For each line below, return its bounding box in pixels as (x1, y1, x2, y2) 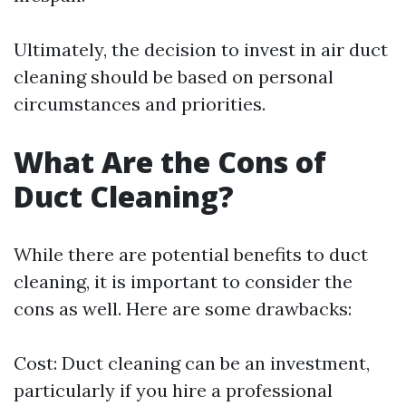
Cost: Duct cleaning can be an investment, (14, 352, 370, 375)
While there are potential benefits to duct (14, 243, 368, 266)
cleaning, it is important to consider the (14, 270, 353, 294)
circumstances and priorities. (14, 92, 266, 116)
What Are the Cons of (14, 142, 326, 182)
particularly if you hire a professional (14, 379, 333, 402)
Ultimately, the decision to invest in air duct (14, 38, 388, 62)
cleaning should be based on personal (14, 65, 333, 89)
